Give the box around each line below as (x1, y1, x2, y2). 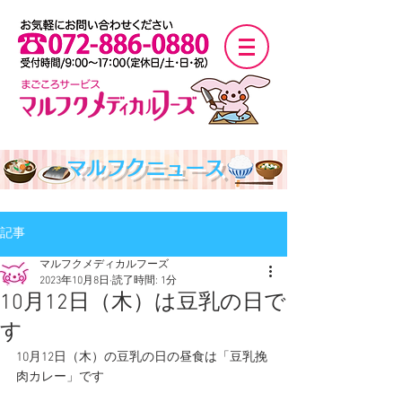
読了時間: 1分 (112, 275, 177, 287)
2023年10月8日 (39, 275, 109, 287)
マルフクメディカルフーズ (39, 258, 169, 271)
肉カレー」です (16, 370, 104, 385)
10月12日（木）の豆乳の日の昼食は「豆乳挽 (16, 350, 267, 365)
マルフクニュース (66, 158, 224, 178)
